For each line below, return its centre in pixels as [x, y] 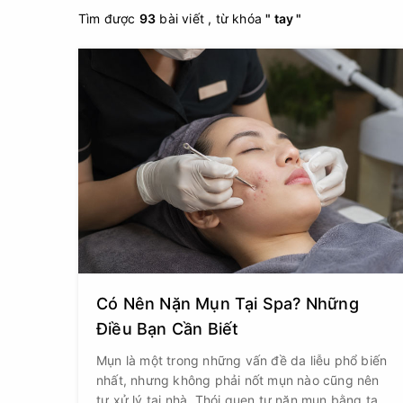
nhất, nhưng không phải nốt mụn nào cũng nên [238, 380]
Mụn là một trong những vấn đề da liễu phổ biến [242, 360]
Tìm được [109, 18]
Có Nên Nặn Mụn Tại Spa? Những [228, 304]
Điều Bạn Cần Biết [168, 329]
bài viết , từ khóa [211, 18]
